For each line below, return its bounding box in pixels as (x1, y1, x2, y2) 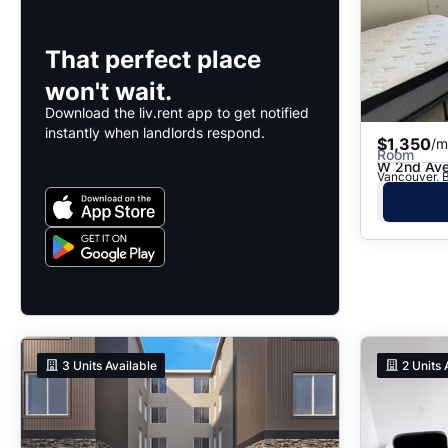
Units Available (73, 357, 158, 373)
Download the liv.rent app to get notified (45, 103, 309, 121)
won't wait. (45, 76, 172, 106)
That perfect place (45, 44, 261, 74)
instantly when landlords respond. (45, 123, 265, 141)
